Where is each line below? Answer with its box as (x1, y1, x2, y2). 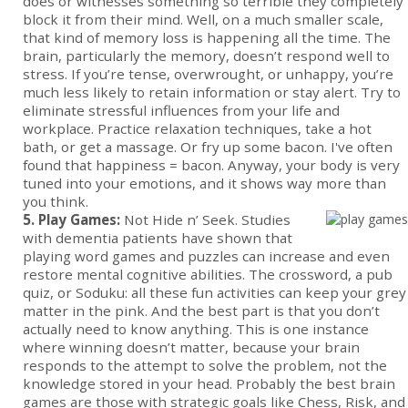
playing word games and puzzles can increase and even (23, 247, 390, 266)
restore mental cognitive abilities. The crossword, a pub (23, 265, 393, 284)
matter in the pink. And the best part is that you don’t (23, 301, 380, 321)
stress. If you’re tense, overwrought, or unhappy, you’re (23, 65, 393, 84)
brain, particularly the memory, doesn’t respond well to (23, 46, 390, 66)
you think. (23, 192, 88, 211)
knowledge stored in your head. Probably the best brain (23, 374, 395, 393)
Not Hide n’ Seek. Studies (120, 210, 291, 229)
